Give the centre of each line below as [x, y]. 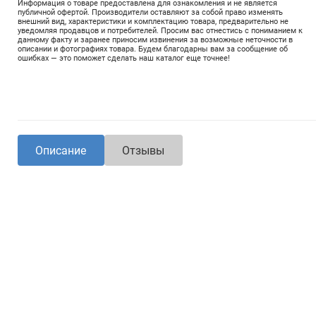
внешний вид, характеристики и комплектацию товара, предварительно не [153, 22]
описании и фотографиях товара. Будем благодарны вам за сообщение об [153, 49]
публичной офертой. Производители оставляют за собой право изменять [150, 12]
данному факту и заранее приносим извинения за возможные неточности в [155, 40]
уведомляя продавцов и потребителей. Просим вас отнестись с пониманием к [160, 31]
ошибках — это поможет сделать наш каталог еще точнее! [124, 58]
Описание [61, 150]
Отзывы [144, 150]
